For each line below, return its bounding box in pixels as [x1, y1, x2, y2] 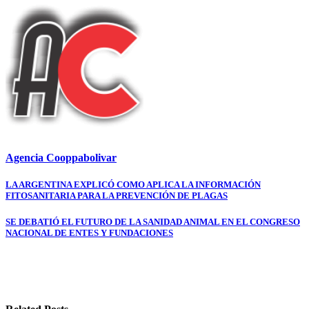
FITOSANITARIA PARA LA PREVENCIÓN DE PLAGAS [6, 190, 228, 201]
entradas [5, 216, 66, 235]
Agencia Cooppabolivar [6, 152, 117, 164]
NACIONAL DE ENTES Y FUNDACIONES [6, 228, 173, 239]
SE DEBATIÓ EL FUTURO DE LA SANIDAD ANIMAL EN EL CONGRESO [6, 217, 300, 228]
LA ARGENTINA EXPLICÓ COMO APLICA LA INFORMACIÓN [6, 179, 261, 190]
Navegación [5, 179, 87, 197]
